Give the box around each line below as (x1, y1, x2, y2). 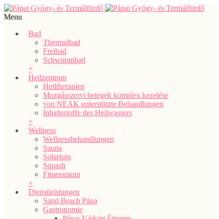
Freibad (43, 47, 66, 55)
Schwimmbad (43, 56, 86, 64)
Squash (43, 161, 66, 170)
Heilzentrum (28, 73, 66, 82)
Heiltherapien (43, 82, 85, 90)
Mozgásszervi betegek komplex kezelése (43, 91, 168, 99)
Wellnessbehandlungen (43, 135, 114, 143)
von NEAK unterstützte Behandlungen (43, 100, 163, 108)
